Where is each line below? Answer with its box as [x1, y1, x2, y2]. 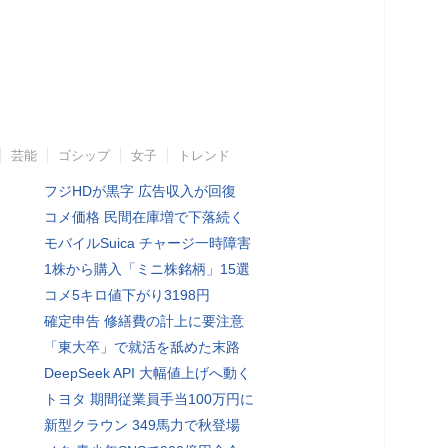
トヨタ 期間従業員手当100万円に [44, 390, 254, 407]
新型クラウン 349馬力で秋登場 [44, 416, 240, 433]
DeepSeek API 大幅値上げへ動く [44, 364, 251, 381]
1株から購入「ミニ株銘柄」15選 [44, 260, 250, 277]
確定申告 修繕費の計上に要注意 [44, 312, 244, 329]
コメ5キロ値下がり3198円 [44, 286, 210, 303]
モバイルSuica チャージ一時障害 [44, 234, 251, 251]
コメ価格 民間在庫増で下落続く [44, 208, 244, 225]
